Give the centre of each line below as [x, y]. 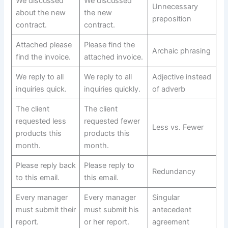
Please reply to [109, 165]
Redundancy [174, 171]
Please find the [109, 45]
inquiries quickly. [112, 89]
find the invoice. [43, 57]
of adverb [168, 89]
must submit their [46, 209]
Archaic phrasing [181, 51]
